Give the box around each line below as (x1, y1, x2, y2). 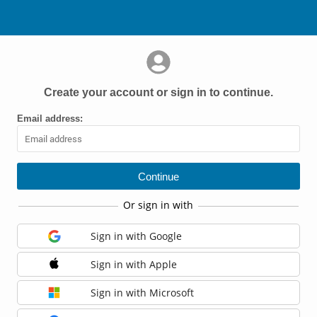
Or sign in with (123, 198, 193, 212)
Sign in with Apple (91, 258, 177, 271)
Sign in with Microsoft (91, 287, 194, 299)
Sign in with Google (91, 230, 182, 243)
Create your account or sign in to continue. (44, 86, 273, 98)
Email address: (17, 113, 83, 124)
